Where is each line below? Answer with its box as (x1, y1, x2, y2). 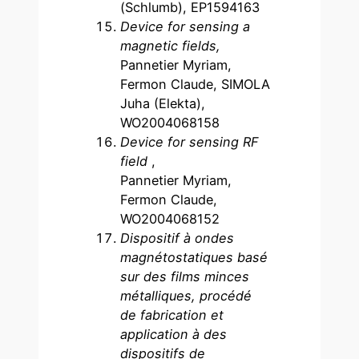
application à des (120, 325, 228, 342)
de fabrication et (120, 306, 224, 323)
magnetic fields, (120, 37, 221, 54)
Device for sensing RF (120, 133, 260, 150)
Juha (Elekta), (120, 95, 206, 111)
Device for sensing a (120, 18, 251, 34)
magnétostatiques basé (120, 248, 268, 265)
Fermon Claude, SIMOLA (120, 75, 271, 92)
